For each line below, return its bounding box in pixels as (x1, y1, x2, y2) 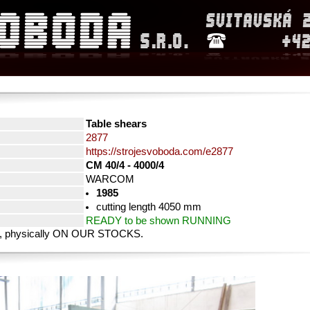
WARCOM (86, 174, 134, 185)
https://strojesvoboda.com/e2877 (86, 146, 233, 157)
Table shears (86, 118, 147, 129)
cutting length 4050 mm (95, 201, 201, 212)
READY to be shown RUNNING (86, 215, 231, 226)
